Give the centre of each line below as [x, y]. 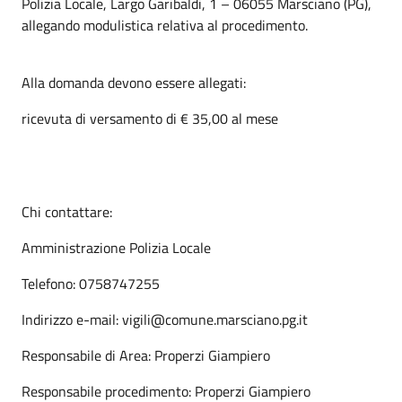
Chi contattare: [67, 211]
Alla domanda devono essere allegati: [134, 82]
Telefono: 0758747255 [91, 283]
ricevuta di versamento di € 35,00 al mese [150, 118]
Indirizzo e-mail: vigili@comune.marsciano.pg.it [165, 319]
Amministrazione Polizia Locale [116, 247]
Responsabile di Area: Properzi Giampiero [146, 355]
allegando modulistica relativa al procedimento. [165, 25]
